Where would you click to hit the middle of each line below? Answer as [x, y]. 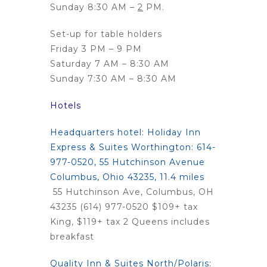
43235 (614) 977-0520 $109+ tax [124, 207]
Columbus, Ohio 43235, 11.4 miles [127, 177]
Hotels [67, 106]
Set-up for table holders [106, 34]
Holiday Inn [174, 133]
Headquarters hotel [96, 133]
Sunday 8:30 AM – [94, 7]
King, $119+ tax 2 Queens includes [130, 222]
